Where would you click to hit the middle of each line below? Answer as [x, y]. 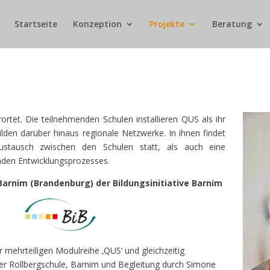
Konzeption [97, 24]
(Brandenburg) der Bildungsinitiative [110, 183]
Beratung [232, 24]
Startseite [36, 24]
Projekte [167, 24]
